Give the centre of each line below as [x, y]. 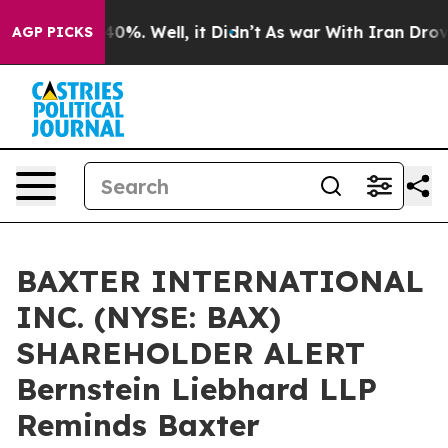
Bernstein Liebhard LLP [196, 389]
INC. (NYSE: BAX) [148, 317]
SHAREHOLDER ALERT [190, 353]
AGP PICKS [52, 32]
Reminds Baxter [138, 425]
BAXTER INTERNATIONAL [220, 281]
